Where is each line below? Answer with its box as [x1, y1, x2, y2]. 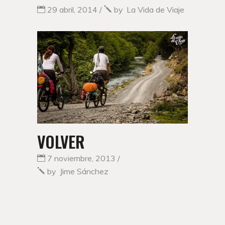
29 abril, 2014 [47, 5, 97, 15]
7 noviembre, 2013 [47, 153, 116, 163]
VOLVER [37, 129, 85, 153]
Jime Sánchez [60, 166, 108, 176]
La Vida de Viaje [127, 5, 184, 15]
